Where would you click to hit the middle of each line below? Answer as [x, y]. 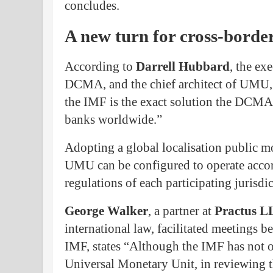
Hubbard [204, 67]
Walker [128, 211]
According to [100, 67]
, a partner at [181, 211]
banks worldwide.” [113, 120]
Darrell [156, 67]
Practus [236, 211]
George [84, 211]
